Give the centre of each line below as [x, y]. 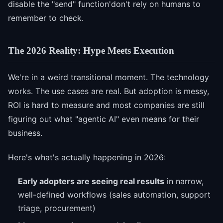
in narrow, [184, 181]
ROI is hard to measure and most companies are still [106, 105]
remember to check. [46, 18]
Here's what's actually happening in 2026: [87, 157]
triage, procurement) [57, 208]
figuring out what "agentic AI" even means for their [104, 119]
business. [25, 133]
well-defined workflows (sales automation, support [114, 194]
